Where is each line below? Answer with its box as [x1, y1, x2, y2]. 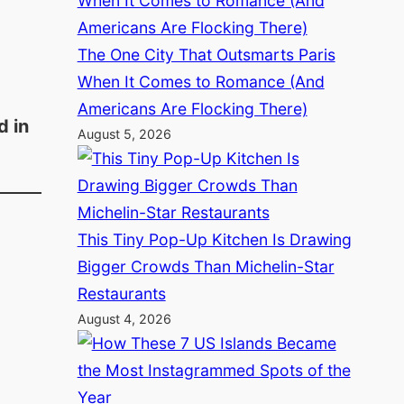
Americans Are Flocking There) [77, 98, 308, 118]
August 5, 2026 [77, 125, 171, 142]
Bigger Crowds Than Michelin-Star [77, 256, 335, 276]
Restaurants [77, 283, 166, 303]
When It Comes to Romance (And [77, 71, 325, 91]
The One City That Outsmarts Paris [77, 44, 335, 64]
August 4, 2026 [77, 310, 171, 326]
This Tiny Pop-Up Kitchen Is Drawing [77, 229, 352, 249]
